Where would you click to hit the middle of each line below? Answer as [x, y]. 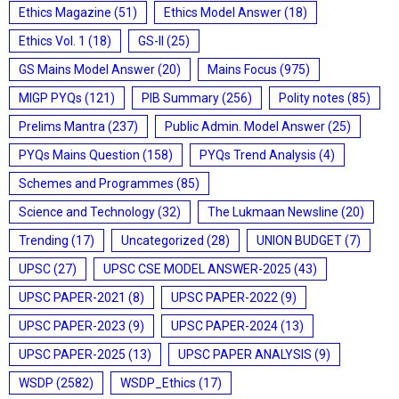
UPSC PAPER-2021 [72, 297]
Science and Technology [87, 212]
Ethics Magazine [65, 12]
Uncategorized [163, 240]
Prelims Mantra [62, 126]
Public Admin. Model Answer [245, 126]
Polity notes [312, 98]
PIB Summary [180, 98]
